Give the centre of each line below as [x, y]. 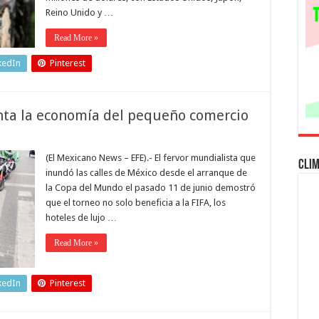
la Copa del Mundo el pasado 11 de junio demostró [151, 188]
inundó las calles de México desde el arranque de [146, 173]
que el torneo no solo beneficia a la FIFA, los [136, 203]
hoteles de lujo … [81, 218]
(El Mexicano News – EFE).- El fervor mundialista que [151, 158]
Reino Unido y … [79, 12]
